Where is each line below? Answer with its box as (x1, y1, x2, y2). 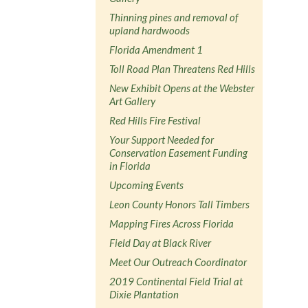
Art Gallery (109, 94, 156, 107)
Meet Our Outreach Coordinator (109, 255, 247, 268)
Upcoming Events (109, 178, 184, 191)
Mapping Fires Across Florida (109, 217, 234, 230)
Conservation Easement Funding (109, 146, 248, 159)
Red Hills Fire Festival (109, 113, 201, 126)
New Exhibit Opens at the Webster (109, 81, 255, 94)
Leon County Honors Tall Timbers (109, 197, 250, 210)
